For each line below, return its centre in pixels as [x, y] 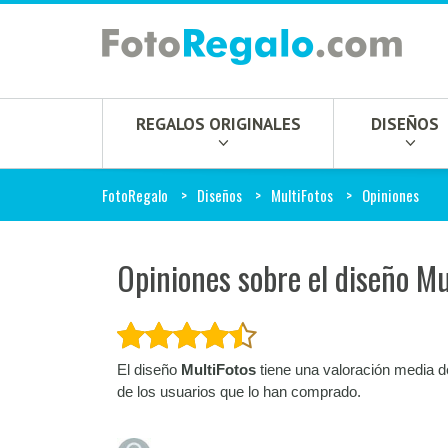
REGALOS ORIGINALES [218, 123]
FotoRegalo [135, 195]
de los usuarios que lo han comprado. [239, 391]
